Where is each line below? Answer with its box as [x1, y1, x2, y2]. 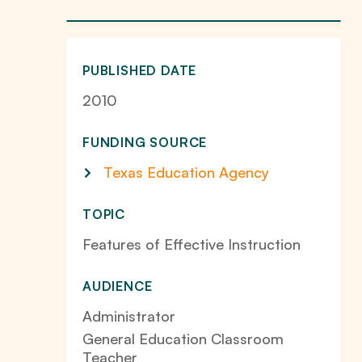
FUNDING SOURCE [82, 134, 208, 150]
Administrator [82, 307, 175, 325]
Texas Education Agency [103, 163, 269, 181]
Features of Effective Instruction [82, 235, 301, 253]
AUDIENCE [82, 278, 153, 294]
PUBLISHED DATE [82, 62, 197, 78]
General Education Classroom [82, 330, 284, 347]
